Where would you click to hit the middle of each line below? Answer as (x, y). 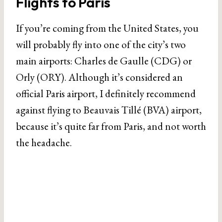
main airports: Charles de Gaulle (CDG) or (104, 61)
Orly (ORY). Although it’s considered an (99, 77)
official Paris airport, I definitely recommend (106, 93)
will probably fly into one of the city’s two (101, 44)
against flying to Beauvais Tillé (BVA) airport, (109, 110)
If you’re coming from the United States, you (107, 28)
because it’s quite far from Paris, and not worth (111, 126)
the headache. (44, 142)
